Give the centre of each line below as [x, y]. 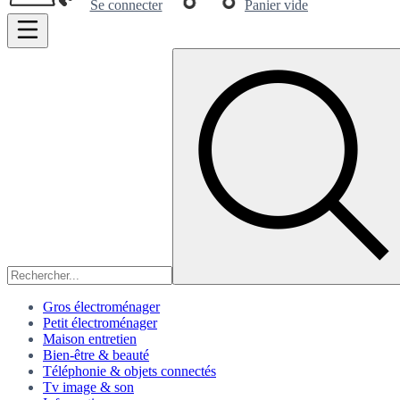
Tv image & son [88, 387]
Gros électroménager [101, 306]
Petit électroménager [100, 322]
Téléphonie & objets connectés [129, 371]
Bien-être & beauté [96, 354]
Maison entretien [90, 338]
